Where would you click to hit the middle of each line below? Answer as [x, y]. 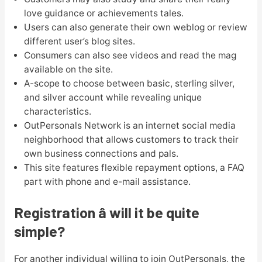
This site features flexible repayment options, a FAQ [134, 168]
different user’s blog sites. [79, 42]
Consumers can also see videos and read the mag [130, 56]
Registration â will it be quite [106, 212]
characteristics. [57, 112]
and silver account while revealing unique [113, 98]
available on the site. [68, 70]
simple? [39, 231]
